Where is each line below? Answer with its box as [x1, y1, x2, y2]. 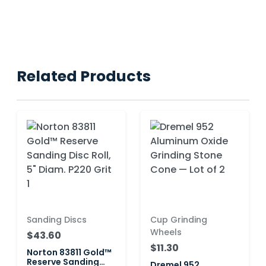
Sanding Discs [27, 213, 87, 226]
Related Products [17, 65, 151, 87]
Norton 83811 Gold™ [27, 246, 112, 258]
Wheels [150, 226, 182, 238]
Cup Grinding [150, 213, 207, 226]
